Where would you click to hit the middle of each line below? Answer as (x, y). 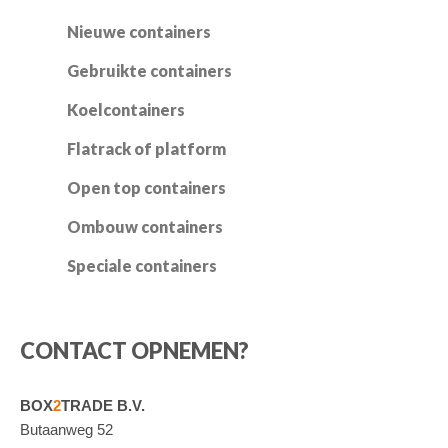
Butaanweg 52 (66, 429)
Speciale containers (142, 265)
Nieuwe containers (139, 31)
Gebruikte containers (149, 70)
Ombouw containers (145, 226)
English (331, 27)
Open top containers (146, 187)
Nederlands (171, 27)
